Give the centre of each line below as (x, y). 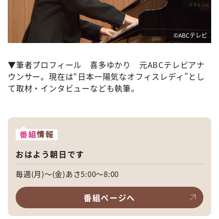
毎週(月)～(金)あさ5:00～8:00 (67, 174)
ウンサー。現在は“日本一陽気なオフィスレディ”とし (106, 76)
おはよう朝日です (50, 154)
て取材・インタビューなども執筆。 (74, 88)
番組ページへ (109, 197)
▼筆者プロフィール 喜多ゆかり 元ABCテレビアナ (106, 64)
